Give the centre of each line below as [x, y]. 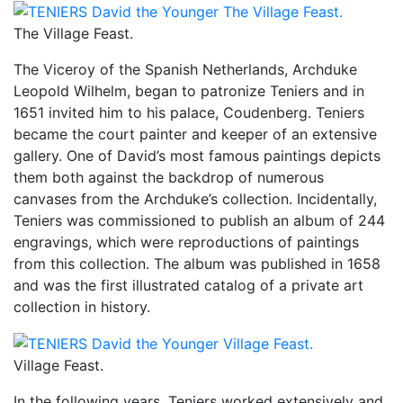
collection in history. [82, 306]
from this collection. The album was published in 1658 [197, 263]
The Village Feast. [73, 33]
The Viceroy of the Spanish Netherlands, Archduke [185, 69]
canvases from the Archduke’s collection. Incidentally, [195, 198]
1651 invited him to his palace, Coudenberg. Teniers [189, 112]
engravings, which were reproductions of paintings [186, 242]
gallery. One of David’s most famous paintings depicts [197, 155]
